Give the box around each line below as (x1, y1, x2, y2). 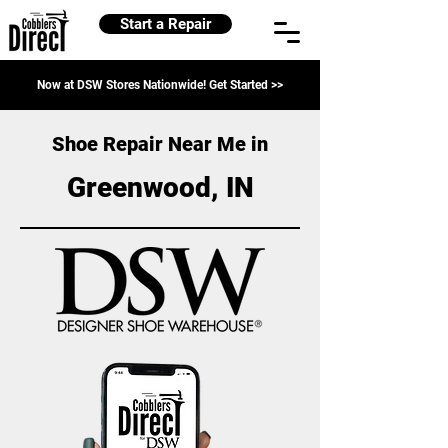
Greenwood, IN (66, 171, 254, 204)
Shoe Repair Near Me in (52, 132, 268, 156)
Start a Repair (120, 15, 211, 33)
